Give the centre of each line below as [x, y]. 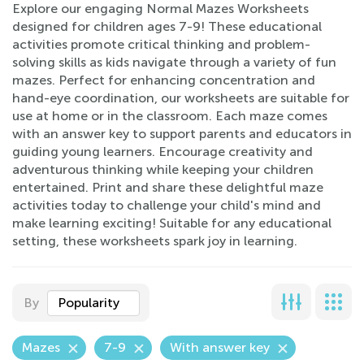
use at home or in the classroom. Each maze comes [170, 116]
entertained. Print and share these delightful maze [168, 187]
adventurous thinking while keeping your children [163, 169]
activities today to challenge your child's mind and [167, 205]
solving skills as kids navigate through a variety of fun [174, 62]
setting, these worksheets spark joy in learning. [155, 241]
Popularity [89, 303]
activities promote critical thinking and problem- [161, 44]
